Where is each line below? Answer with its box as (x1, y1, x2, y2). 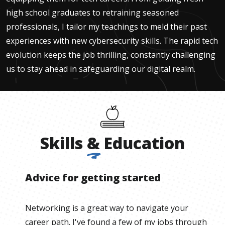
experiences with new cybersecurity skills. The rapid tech (6, 35, 218, 47)
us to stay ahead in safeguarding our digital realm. (6, 63, 195, 75)
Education (104, 132, 185, 154)
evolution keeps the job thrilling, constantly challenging (6, 49, 215, 61)
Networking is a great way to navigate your (25, 202, 188, 214)
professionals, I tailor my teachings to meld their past (6, 21, 207, 33)
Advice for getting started (25, 171, 161, 185)
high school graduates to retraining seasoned (6, 7, 179, 19)
